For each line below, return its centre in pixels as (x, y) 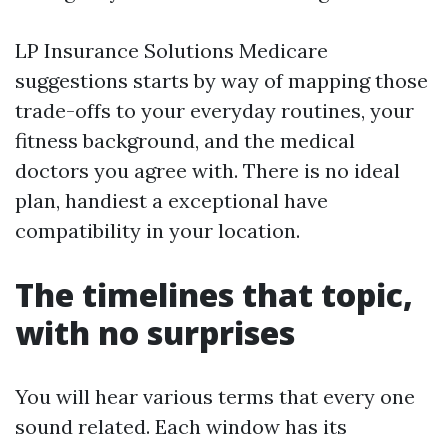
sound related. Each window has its (181, 426)
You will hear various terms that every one (215, 396)
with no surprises (155, 332)
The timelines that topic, (214, 294)
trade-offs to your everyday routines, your (214, 110)
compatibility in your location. (157, 230)
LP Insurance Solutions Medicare (171, 50)
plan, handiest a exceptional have (171, 200)
